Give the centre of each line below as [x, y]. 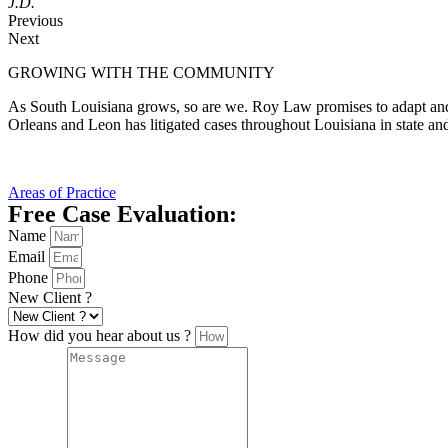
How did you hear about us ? [101, 335]
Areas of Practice [62, 192]
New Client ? [50, 297]
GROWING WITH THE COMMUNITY [141, 72]
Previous [35, 20]
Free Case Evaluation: [122, 213]
